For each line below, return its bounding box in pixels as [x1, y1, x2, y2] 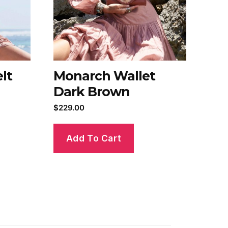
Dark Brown [53, 83, 130, 99]
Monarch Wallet [53, 68, 155, 83]
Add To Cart [66, 133, 122, 144]
